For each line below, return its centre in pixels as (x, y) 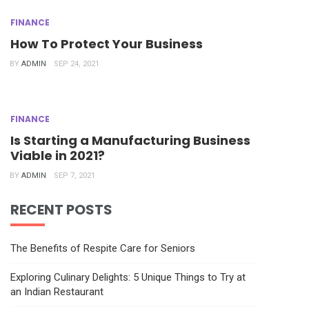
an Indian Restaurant (57, 291)
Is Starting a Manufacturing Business (130, 140)
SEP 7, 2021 (74, 175)
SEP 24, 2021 (77, 63)
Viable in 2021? (58, 155)
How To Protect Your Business (107, 43)
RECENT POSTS (61, 209)
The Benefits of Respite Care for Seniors (103, 248)
